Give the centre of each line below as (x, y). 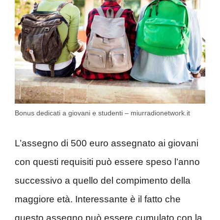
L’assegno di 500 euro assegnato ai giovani (107, 143)
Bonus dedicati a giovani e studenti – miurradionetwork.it (102, 113)
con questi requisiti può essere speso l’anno (107, 162)
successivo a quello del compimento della (103, 180)
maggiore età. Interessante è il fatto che (98, 199)
